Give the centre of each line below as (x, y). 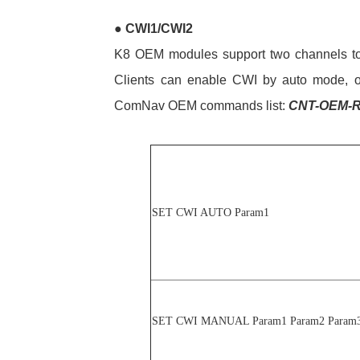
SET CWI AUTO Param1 (210, 212)
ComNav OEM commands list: (202, 105)
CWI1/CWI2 (158, 28)
